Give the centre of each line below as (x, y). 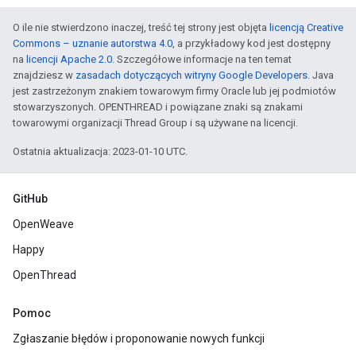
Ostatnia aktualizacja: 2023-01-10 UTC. (100, 151)
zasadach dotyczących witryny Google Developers (192, 75)
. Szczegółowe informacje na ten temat (202, 59)
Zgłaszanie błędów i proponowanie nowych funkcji (139, 339)
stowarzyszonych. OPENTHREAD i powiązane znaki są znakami (158, 107)
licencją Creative (306, 27)
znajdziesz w (44, 75)
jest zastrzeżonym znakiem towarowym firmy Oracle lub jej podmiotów (174, 91)
